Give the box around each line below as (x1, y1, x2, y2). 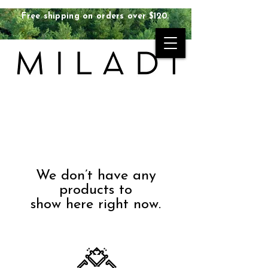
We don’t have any (35, 169, 156, 184)
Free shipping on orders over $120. (22, 12, 169, 21)
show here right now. (31, 197, 161, 212)
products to (59, 183, 132, 198)
